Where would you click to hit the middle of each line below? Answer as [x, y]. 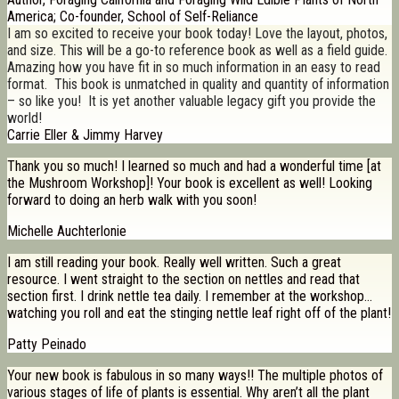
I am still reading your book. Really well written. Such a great [174, 263]
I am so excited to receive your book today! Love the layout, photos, [197, 34]
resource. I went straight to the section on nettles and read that [183, 280]
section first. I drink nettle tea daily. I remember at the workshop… [190, 297]
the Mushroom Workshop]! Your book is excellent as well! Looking [190, 183]
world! [24, 118]
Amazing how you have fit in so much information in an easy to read [194, 68]
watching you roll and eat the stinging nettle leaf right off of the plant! [199, 313]
